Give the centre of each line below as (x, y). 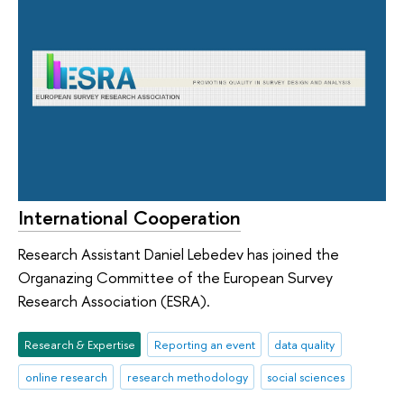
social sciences (306, 377)
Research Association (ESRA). (116, 300)
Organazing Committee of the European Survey (175, 277)
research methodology (187, 377)
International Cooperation (129, 218)
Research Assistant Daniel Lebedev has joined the (179, 253)
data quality (305, 345)
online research (66, 377)
